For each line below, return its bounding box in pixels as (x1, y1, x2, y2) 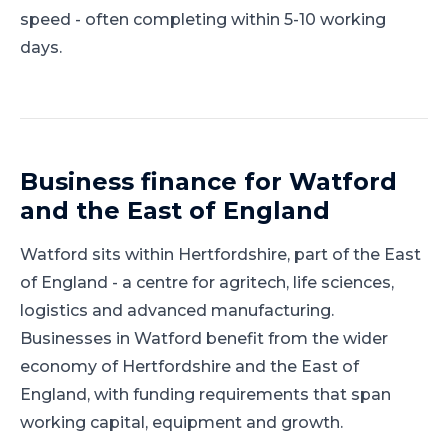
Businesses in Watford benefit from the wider (20, 329, 388, 348)
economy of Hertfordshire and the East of (20, 357, 359, 376)
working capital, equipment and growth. (20, 413, 343, 432)
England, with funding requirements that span (20, 385, 391, 404)
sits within (88, 245, 178, 264)
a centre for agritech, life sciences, (122, 273, 394, 292)
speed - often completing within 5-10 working (20, 10, 386, 29)
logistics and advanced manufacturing (20, 301, 331, 320)
